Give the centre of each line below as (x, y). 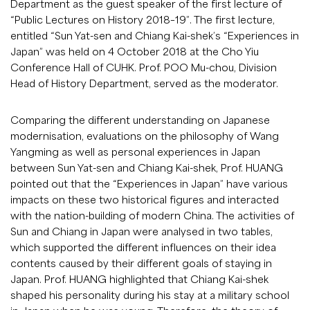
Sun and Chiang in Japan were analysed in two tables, (142, 231)
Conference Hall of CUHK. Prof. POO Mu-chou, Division (144, 67)
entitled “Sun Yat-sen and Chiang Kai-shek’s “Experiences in (155, 36)
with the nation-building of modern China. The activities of (152, 216)
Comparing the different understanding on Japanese (140, 120)
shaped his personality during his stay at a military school (150, 295)
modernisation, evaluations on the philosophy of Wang (145, 136)
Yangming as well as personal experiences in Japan (135, 152)
